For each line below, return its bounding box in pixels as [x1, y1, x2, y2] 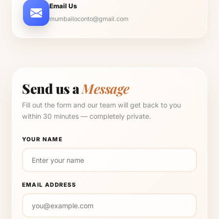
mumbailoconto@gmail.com [49, 15, 129, 22]
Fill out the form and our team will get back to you [22, 101, 181, 109]
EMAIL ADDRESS [22, 181, 77, 188]
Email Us [49, 2, 77, 10]
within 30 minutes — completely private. [22, 112, 151, 120]
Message [82, 80, 130, 97]
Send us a [22, 80, 82, 97]
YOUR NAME [22, 136, 63, 143]
